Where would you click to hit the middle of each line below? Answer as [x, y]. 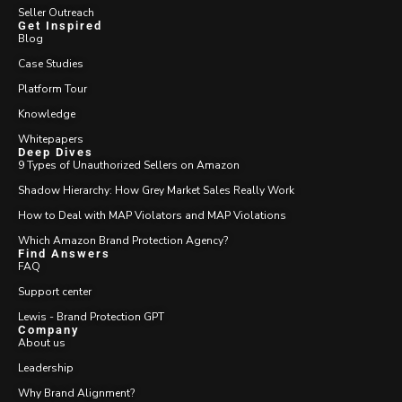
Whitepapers [51, 139]
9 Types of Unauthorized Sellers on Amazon [129, 165]
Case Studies [51, 63]
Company [48, 329]
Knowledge [47, 114]
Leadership [46, 367]
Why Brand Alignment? [76, 393]
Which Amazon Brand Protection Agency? [123, 240]
